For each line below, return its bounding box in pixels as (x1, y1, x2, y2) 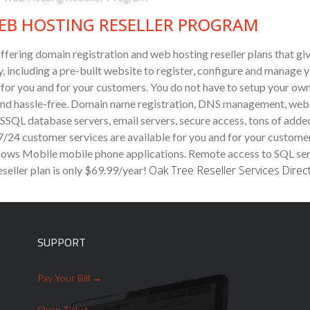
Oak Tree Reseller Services (149, 163, 280, 179)
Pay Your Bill (37, 272, 90, 284)
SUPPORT (37, 234, 86, 251)
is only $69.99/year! (53, 163, 149, 177)
